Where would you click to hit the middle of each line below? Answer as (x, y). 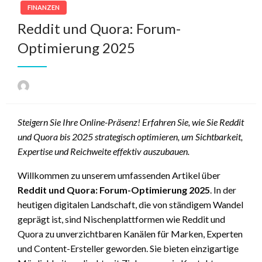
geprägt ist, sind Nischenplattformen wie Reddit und (121, 219)
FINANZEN (44, 7)
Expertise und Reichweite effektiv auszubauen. (104, 151)
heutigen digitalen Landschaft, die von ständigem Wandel (130, 204)
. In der (223, 189)
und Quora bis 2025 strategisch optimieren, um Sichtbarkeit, (130, 136)
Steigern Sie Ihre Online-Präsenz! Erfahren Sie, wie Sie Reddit (131, 122)
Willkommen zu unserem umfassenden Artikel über (119, 175)
